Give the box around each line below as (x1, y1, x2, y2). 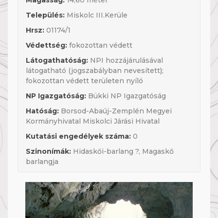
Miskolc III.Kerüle (65, 11, 127, 19)
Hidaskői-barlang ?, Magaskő (71, 147, 174, 156)
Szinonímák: (26, 147, 71, 156)
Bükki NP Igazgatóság (86, 91, 166, 100)
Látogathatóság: (26, 56, 88, 65)
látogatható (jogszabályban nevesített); (26, 66, 163, 75)
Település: (26, 11, 65, 19)
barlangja (26, 157, 58, 166)
